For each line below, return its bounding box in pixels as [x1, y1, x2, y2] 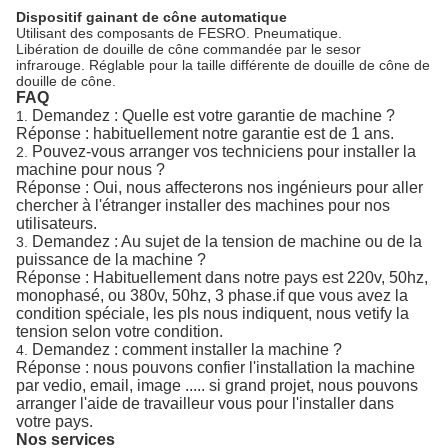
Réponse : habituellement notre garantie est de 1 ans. [16, 125, 394, 142]
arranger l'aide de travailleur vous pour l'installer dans [16, 395, 394, 412]
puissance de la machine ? [16, 251, 206, 268]
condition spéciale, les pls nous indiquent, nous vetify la [16, 305, 409, 322]
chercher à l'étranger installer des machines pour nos [16, 197, 390, 214]
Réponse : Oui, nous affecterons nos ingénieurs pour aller [16, 179, 423, 196]
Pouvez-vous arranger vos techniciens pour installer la [32, 143, 416, 160]
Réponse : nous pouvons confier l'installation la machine [16, 359, 415, 376]
